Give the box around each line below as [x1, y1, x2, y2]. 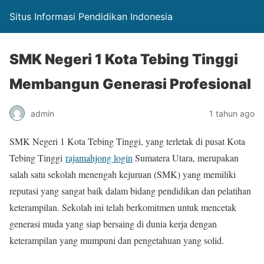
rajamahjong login [65, 151, 133, 164]
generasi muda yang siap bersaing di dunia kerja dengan [9, 217, 217, 230]
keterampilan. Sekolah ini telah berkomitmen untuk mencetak [9, 201, 236, 213]
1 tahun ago [209, 108, 255, 118]
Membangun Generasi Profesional [9, 75, 251, 93]
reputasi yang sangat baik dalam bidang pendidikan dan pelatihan [9, 184, 251, 197]
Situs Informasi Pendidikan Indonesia [9, 11, 173, 22]
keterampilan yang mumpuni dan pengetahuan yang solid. [9, 234, 224, 246]
